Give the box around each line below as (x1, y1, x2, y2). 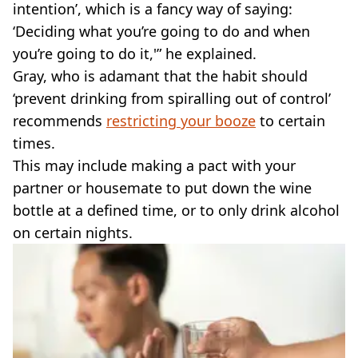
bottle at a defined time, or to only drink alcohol (13, 200, 340, 220)
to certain (256, 110, 325, 130)
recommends (13, 110, 106, 130)
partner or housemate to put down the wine (13, 177, 312, 197)
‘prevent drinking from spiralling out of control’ (13, 88, 331, 108)
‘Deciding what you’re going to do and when (13, 21, 310, 41)
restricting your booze (106, 110, 256, 130)
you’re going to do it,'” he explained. (13, 43, 257, 63)
